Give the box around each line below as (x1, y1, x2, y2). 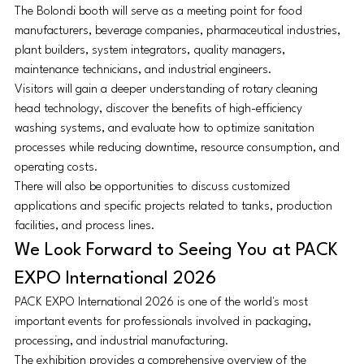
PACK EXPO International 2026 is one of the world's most (15, 296, 311, 309)
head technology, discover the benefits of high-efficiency (15, 102, 305, 115)
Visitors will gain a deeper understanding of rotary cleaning (15, 83, 321, 96)
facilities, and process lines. (15, 219, 155, 232)
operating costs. (15, 161, 98, 174)
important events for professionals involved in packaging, (15, 315, 314, 328)
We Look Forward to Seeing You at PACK (15, 240, 343, 259)
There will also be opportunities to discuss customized (15, 180, 293, 193)
